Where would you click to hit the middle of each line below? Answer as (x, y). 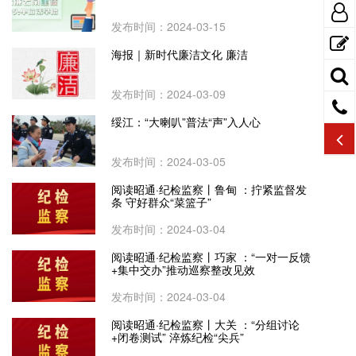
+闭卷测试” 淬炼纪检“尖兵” (178, 337)
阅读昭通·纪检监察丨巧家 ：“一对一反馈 (211, 257)
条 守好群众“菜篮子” (161, 202)
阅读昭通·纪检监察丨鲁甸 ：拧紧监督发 (209, 189)
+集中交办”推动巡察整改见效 (183, 269)
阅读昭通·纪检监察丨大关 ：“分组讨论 (205, 324)
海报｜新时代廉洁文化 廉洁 (180, 54)
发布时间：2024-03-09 (168, 94)
